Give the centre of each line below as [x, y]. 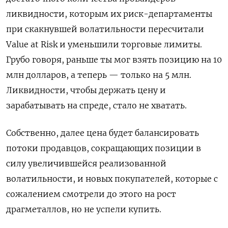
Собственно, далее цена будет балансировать [103, 133]
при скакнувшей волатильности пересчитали [105, 29]
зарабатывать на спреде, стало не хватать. [96, 106]
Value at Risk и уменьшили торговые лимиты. [104, 45]
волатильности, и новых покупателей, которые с [112, 179]
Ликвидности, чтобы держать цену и [86, 90]
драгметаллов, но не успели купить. [84, 209]
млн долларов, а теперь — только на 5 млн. [99, 75]
